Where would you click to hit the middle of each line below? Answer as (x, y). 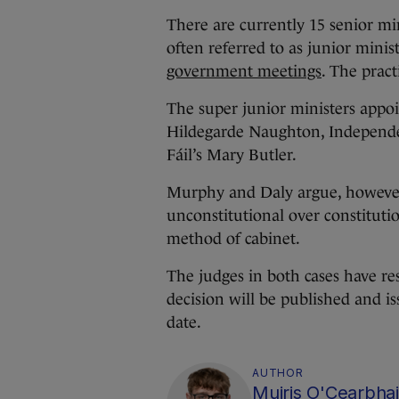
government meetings (244, 71)
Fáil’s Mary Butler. (232, 155)
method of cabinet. (233, 239)
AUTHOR (278, 373)
